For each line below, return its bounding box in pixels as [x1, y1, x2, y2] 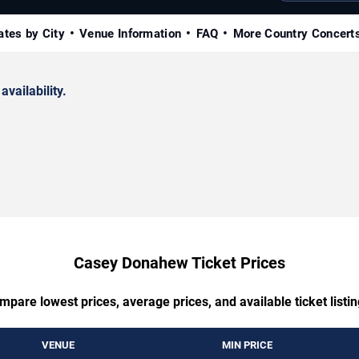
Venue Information [79, 26, 182, 41]
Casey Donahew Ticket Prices [74, 252, 285, 272]
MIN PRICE [222, 338, 272, 351]
